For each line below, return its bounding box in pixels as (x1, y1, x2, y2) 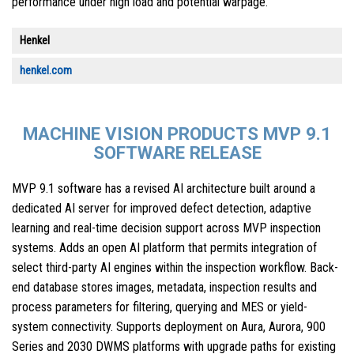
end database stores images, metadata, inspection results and (12, 279, 317, 295)
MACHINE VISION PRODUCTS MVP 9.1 (23, 123, 331, 145)
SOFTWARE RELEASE (92, 142, 262, 164)
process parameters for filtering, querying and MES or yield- (12, 299, 307, 314)
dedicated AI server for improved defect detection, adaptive (12, 200, 311, 216)
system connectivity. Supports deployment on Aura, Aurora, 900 (12, 318, 326, 334)
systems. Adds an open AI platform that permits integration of (12, 239, 317, 255)
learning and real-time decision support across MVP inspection (12, 220, 321, 235)
